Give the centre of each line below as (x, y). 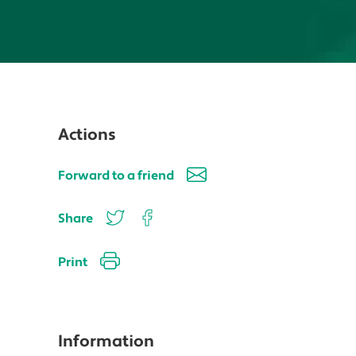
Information (106, 342)
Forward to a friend (116, 176)
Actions (87, 136)
